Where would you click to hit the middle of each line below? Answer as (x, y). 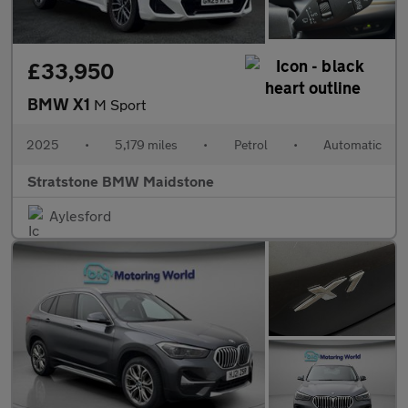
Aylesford (80, 215)
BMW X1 (61, 103)
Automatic (352, 144)
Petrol (250, 144)
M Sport (120, 104)
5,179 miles (147, 144)
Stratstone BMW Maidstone (121, 180)
